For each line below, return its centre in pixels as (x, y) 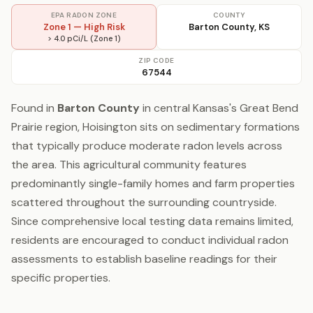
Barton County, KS (229, 27)
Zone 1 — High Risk (84, 27)
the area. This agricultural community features (129, 165)
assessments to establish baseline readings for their (144, 259)
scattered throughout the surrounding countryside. (144, 202)
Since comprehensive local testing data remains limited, (152, 221)
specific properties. (61, 278)
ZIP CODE (156, 60)
